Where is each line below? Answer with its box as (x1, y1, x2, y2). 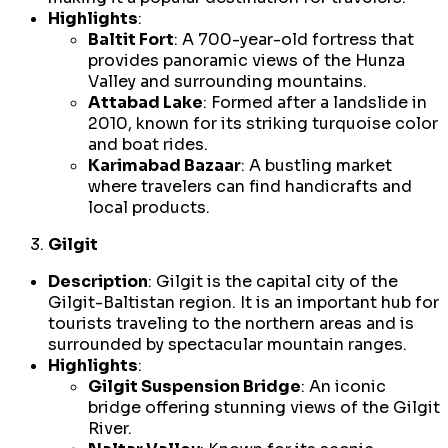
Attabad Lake (88, 92, 203, 114)
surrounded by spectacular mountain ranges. (48, 334, 407, 356)
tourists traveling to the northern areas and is (48, 313, 414, 335)
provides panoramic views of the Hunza (88, 50, 405, 72)
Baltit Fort (88, 29, 174, 51)
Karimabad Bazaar (88, 155, 241, 177)
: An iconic (301, 376, 386, 398)
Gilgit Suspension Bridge (88, 376, 301, 398)
